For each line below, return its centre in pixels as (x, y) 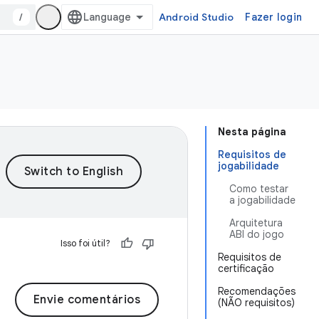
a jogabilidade (262, 200)
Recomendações (257, 291)
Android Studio (196, 17)
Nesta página (252, 132)
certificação (246, 268)
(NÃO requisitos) (256, 303)
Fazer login (273, 17)
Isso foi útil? (85, 243)
